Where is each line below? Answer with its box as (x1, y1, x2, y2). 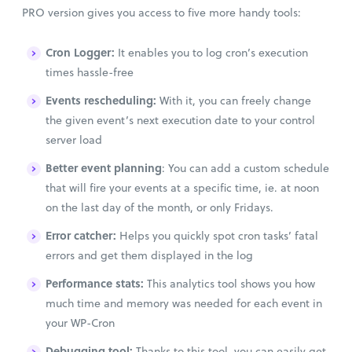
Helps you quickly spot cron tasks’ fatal (119, 227, 318, 244)
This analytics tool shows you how (144, 275, 315, 291)
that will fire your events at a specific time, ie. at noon (46, 179, 319, 196)
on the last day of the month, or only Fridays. (46, 199, 273, 215)
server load (46, 131, 102, 148)
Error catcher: (46, 226, 119, 243)
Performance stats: (46, 274, 144, 291)
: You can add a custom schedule (162, 159, 329, 176)
